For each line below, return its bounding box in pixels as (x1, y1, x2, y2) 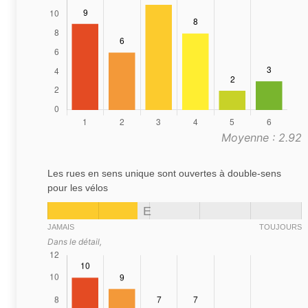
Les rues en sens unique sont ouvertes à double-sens (47, 168, 281, 179)
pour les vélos (47, 182, 108, 194)
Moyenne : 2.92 (221, 131, 302, 145)
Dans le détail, (47, 236, 102, 247)
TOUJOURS (259, 223, 302, 232)
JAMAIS (47, 223, 74, 232)
